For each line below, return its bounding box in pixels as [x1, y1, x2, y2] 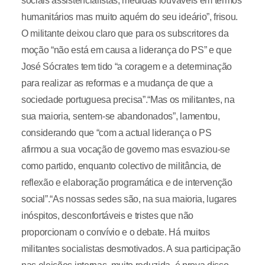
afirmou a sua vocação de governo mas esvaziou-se [21, 144, 230, 154]
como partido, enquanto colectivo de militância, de [21, 161, 221, 171]
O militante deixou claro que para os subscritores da [21, 28, 229, 38]
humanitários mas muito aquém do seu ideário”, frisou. [21, 12, 238, 22]
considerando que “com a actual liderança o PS [21, 128, 212, 138]
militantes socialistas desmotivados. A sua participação [21, 244, 241, 254]
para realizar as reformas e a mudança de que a [21, 78, 213, 88]
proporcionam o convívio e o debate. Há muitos [21, 227, 210, 237]
